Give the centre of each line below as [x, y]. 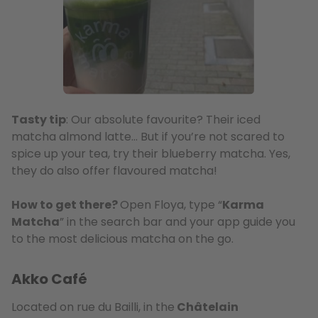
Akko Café [49, 279]
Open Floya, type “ [171, 205]
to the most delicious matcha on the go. [122, 239]
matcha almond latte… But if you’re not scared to [148, 137]
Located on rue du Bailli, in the [93, 307]
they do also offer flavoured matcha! [114, 171]
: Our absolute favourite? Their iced [163, 120]
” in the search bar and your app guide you [177, 222]
